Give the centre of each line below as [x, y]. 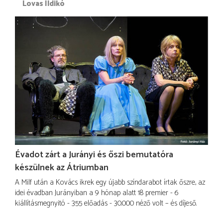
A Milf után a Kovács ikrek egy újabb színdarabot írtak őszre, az [110, 183]
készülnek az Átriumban [62, 167]
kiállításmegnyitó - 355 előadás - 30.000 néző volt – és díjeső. [106, 204]
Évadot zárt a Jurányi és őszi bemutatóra [94, 155]
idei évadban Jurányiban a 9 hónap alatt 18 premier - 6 [97, 193]
